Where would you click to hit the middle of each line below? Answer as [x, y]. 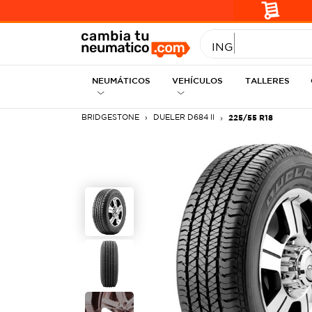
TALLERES [268, 80]
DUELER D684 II [184, 117]
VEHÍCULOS [197, 80]
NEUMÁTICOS [121, 80]
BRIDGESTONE [110, 117]
